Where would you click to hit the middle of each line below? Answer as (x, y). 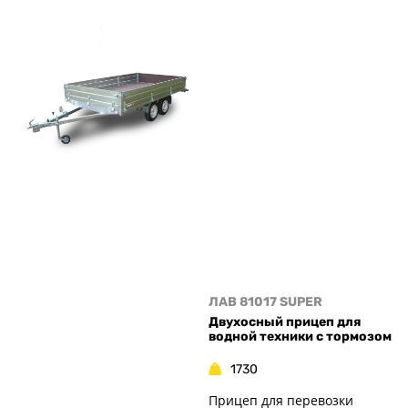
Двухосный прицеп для (285, 322)
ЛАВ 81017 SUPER (265, 301)
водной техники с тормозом (300, 337)
